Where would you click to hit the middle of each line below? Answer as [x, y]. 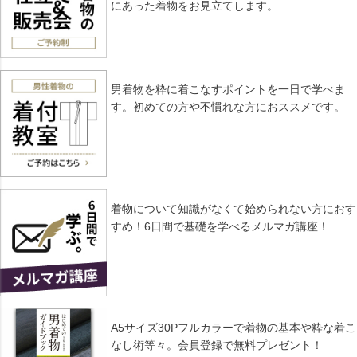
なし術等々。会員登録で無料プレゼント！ [216, 345]
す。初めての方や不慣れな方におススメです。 [228, 107]
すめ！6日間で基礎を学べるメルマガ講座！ [220, 226]
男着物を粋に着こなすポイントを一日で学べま [228, 90]
